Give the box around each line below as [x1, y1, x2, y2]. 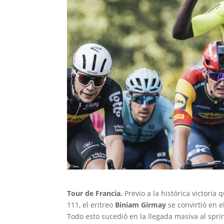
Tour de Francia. [67, 188, 123, 198]
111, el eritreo [67, 199, 115, 209]
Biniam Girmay [115, 199, 166, 209]
